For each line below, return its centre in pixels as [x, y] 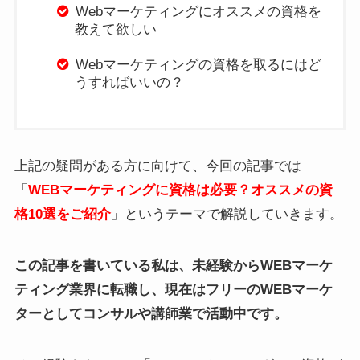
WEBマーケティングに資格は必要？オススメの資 [180, 190]
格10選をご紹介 [62, 214]
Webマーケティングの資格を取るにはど [198, 64]
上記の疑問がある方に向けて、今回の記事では [157, 166]
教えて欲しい [116, 29]
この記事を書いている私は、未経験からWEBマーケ [173, 265]
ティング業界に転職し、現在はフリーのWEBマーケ [173, 289]
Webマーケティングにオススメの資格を [198, 11]
